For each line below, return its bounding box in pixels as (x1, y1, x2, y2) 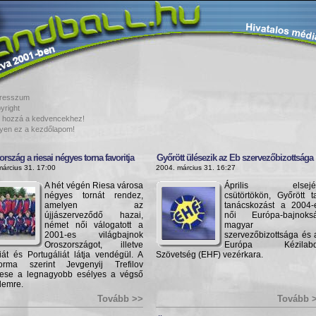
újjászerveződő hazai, (44, 210, 143, 220)
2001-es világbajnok (44, 230, 143, 240)
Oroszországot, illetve (44, 240, 143, 250)
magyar (224, 220, 253, 230)
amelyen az (44, 200, 143, 210)
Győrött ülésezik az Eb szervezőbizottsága (157, 152, 313, 163)
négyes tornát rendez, (44, 190, 143, 200)
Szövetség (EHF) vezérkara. (156, 250, 263, 260)
